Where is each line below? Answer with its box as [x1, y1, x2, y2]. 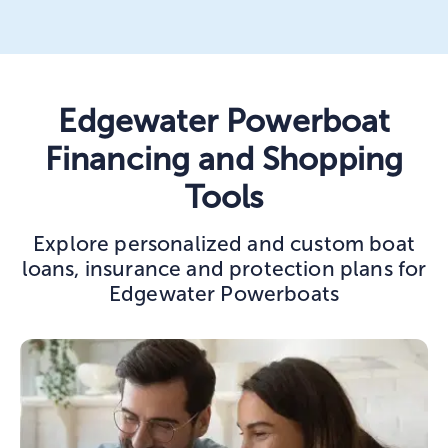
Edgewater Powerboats [108, 281, 340, 307]
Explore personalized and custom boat [33, 231, 415, 257]
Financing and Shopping [44, 140, 404, 179]
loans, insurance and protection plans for [21, 256, 427, 282]
